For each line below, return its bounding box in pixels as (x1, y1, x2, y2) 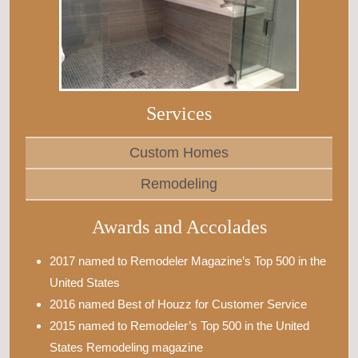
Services (146, 102, 212, 124)
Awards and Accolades (91, 216, 267, 237)
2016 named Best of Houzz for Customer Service (50, 296, 307, 311)
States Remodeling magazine (50, 340, 203, 354)
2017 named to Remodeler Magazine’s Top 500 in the (50, 253, 326, 268)
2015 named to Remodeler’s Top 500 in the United (50, 318, 309, 332)
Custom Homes (129, 144, 229, 161)
